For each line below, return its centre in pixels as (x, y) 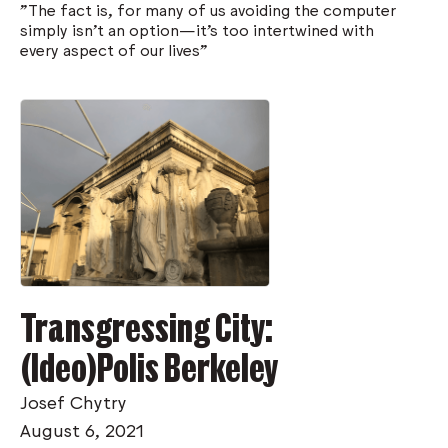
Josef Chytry (73, 401)
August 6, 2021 (81, 429)
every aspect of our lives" (114, 49)
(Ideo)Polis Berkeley (149, 367)
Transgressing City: (146, 327)
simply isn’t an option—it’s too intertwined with (197, 29)
